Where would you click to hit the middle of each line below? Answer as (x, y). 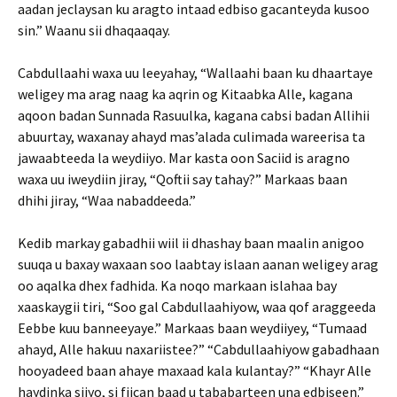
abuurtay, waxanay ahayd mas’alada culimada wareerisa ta (191, 136)
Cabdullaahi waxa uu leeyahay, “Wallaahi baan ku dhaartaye (195, 73)
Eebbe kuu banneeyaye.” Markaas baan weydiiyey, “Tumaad (192, 328)
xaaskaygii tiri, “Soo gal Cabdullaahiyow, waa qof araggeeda (197, 307)
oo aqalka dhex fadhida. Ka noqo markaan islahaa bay (177, 285)
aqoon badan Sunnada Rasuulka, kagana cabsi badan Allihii (194, 115)
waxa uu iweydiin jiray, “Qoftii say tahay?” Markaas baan (183, 179)
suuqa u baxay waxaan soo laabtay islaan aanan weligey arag (198, 264)
